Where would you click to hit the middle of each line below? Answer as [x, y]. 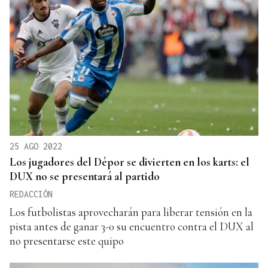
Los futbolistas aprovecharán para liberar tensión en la [131, 212]
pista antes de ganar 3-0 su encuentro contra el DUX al [132, 227]
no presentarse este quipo [67, 241]
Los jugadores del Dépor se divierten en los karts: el [130, 162]
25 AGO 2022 [36, 147]
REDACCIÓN [31, 194]
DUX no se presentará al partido [85, 176]
